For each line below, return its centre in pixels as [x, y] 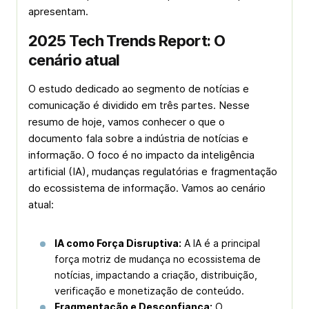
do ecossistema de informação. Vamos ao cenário [147, 188]
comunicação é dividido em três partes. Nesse [139, 105]
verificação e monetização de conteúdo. [149, 291]
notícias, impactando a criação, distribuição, [156, 275]
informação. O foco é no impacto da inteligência [141, 155]
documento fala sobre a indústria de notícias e [138, 138]
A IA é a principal [221, 243]
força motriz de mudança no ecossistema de [158, 259]
